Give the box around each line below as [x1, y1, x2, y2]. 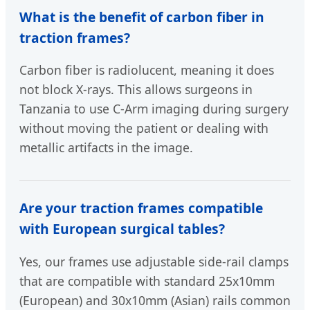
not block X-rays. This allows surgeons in [19, 81, 253, 98]
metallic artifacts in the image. [19, 139, 193, 156]
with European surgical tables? [19, 219, 225, 239]
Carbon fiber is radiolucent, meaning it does [19, 62, 274, 79]
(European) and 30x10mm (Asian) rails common [19, 291, 291, 309]
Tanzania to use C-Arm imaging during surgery [19, 100, 289, 118]
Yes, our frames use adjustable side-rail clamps [19, 253, 289, 270]
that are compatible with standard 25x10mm [19, 272, 275, 289]
